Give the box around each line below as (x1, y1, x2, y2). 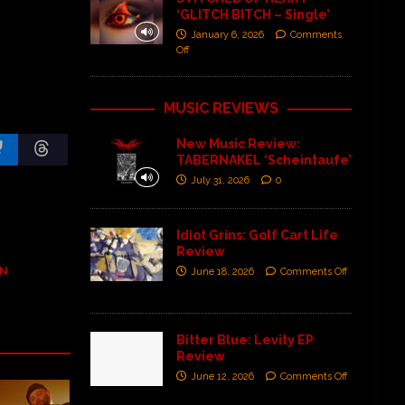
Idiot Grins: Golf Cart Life (175, 227, 338, 242)
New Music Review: (175, 136, 300, 151)
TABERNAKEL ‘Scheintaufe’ (175, 152, 352, 167)
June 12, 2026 (190, 370, 254, 382)
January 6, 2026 (190, 28, 264, 41)
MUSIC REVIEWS (164, 99, 279, 117)
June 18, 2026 (190, 265, 254, 278)
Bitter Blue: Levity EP (175, 332, 314, 347)
